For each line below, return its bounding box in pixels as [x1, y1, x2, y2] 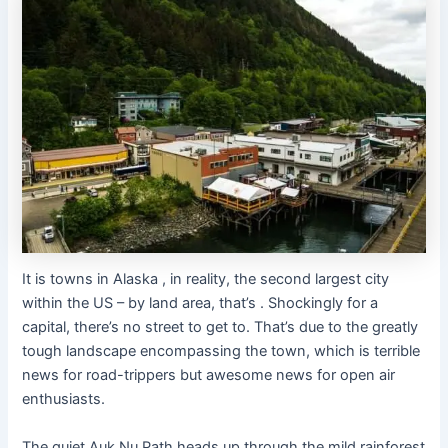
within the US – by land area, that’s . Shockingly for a [22, 294, 379, 313]
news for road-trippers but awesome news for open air [22, 366, 396, 385]
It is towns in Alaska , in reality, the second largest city [22, 270, 390, 289]
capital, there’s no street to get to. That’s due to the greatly [22, 318, 419, 337]
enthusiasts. [22, 390, 106, 409]
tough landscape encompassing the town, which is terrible [22, 342, 421, 361]
